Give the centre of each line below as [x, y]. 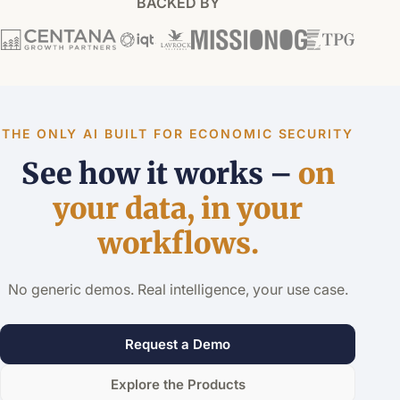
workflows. [178, 243]
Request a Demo [178, 345]
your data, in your [178, 208]
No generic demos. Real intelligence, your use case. [178, 290]
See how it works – [159, 173]
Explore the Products [178, 384]
